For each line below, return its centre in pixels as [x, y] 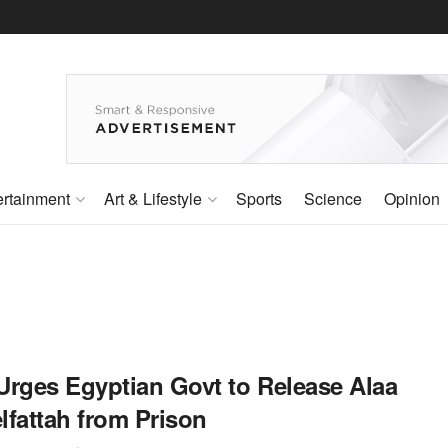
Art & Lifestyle [153, 198]
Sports [259, 198]
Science [333, 198]
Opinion [412, 198]
